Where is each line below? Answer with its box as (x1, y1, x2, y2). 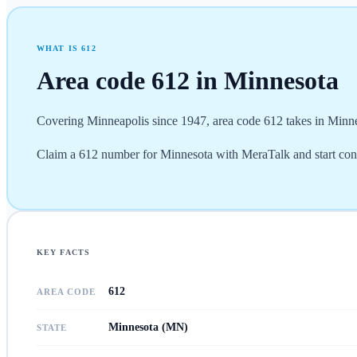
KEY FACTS (36, 247, 91, 257)
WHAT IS (36, 43, 82, 53)
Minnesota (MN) (108, 320, 188, 333)
